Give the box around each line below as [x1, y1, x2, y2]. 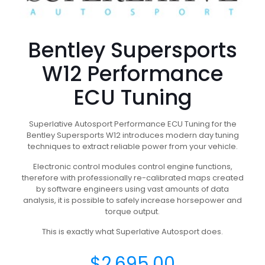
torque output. [105, 206, 160, 217]
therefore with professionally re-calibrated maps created [21, 172, 244, 183]
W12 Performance [42, 59, 223, 88]
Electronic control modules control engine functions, [33, 161, 232, 172]
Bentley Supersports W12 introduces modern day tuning [26, 130, 239, 141]
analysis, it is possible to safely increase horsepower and [23, 195, 242, 206]
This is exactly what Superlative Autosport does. [42, 226, 223, 237]
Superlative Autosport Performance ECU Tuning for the [28, 118, 237, 130]
